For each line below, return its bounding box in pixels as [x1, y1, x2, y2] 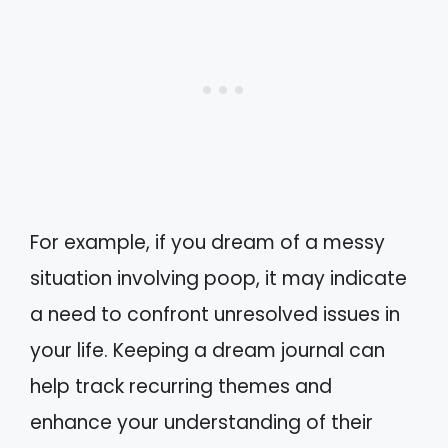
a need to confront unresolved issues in [30, 300, 400, 328]
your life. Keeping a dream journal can [30, 336, 385, 364]
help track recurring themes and [30, 372, 332, 400]
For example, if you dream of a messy [30, 228, 385, 256]
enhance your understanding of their [30, 408, 373, 436]
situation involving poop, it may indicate [30, 264, 407, 292]
